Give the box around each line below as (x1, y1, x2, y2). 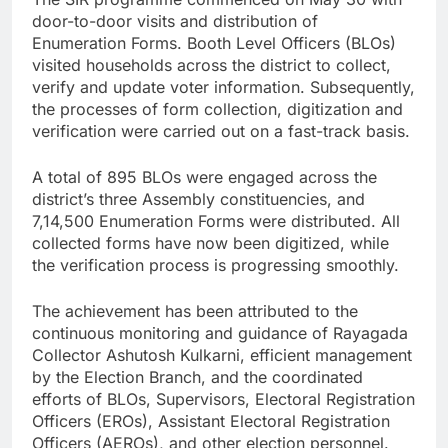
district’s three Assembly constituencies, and (32, 189, 365, 209)
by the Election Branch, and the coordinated (32, 367, 363, 387)
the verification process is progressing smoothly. (32, 255, 399, 275)
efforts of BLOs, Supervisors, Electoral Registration (32, 389, 415, 409)
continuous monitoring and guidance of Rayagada (32, 323, 408, 343)
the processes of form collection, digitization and (32, 99, 403, 119)
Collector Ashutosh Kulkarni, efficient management (32, 345, 412, 365)
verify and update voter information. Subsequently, (32, 77, 415, 97)
